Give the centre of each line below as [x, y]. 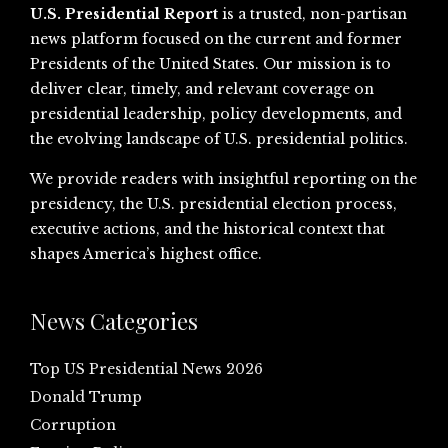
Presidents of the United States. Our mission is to [210, 64]
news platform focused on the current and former [216, 39]
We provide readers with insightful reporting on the [223, 179]
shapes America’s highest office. [146, 254]
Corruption [73, 425]
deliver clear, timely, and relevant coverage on [202, 89]
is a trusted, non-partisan [312, 14]
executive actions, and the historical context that [207, 229]
